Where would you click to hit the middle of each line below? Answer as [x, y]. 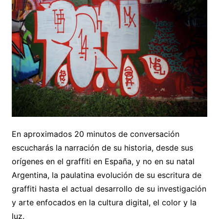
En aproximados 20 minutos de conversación [95, 134]
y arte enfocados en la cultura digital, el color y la [104, 202]
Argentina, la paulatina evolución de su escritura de [106, 175]
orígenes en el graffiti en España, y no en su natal [103, 161]
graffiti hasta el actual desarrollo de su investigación [109, 188]
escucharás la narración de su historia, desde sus [102, 147]
